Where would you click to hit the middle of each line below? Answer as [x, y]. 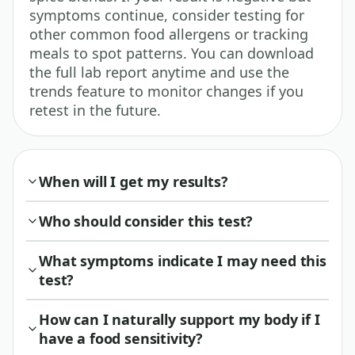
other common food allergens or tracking [169, 34]
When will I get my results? [134, 181]
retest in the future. [95, 110]
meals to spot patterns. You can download [172, 53]
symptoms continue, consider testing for [167, 15]
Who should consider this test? [146, 221]
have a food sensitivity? [121, 338]
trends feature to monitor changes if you [166, 91]
